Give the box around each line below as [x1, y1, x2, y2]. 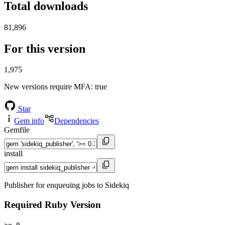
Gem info [14, 117, 44, 126]
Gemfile [4, 126, 30, 135]
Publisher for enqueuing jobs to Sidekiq [4, 181, 129, 190]
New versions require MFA [4, 82, 91, 91]
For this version [4, 42, 85, 55]
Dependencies [54, 117, 99, 126]
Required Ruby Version [4, 199, 101, 210]
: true [91, 82, 107, 91]
